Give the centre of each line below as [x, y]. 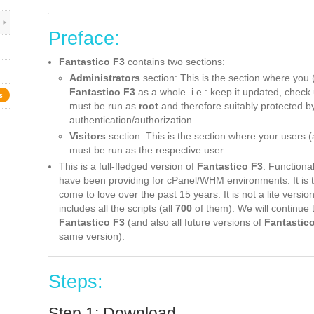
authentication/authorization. [132, 120]
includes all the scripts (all [117, 208]
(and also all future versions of [194, 222]
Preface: [84, 39]
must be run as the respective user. [148, 150]
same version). [92, 236]
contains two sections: [175, 62]
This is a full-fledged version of [128, 166]
